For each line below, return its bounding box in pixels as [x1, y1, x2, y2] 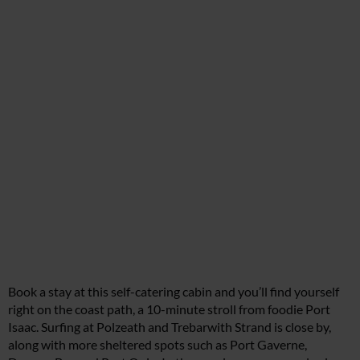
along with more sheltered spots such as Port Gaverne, [8, 337, 307, 353]
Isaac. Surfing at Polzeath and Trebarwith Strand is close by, [8, 319, 331, 335]
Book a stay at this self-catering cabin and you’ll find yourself [8, 284, 339, 300]
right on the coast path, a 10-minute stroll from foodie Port [8, 301, 330, 317]
